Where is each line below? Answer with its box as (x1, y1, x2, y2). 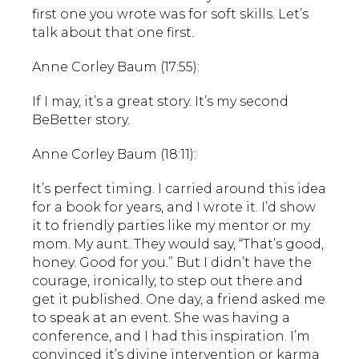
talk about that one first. (32, 24, 194, 40)
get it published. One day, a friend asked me (32, 291, 325, 307)
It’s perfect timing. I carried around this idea (32, 180, 326, 196)
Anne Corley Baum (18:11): (32, 146, 196, 162)
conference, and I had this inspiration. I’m (32, 328, 310, 344)
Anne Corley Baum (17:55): (32, 58, 200, 75)
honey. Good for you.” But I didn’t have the (32, 254, 312, 270)
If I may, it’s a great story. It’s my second (32, 93, 288, 109)
